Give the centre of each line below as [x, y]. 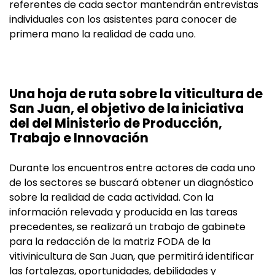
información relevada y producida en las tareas [123, 212]
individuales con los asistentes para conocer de [123, 20]
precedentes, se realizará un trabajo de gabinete [127, 227]
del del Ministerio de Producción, [116, 123]
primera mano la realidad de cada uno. [103, 34]
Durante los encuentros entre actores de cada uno [132, 168]
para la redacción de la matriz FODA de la [110, 242]
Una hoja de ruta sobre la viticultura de [136, 94]
